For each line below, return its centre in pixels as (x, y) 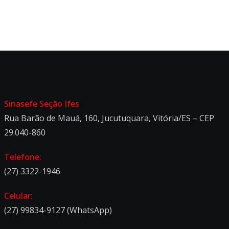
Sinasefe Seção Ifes (42, 104)
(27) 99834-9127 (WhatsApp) (58, 210)
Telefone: (23, 157)
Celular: (18, 196)
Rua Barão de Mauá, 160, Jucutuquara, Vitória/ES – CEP (109, 118)
